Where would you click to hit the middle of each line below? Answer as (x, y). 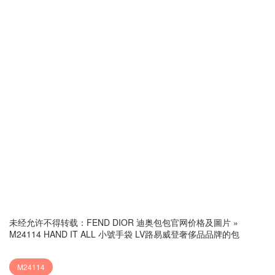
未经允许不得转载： (48, 222)
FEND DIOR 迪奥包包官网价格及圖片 (159, 222)
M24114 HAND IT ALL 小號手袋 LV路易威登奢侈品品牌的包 (124, 234)
